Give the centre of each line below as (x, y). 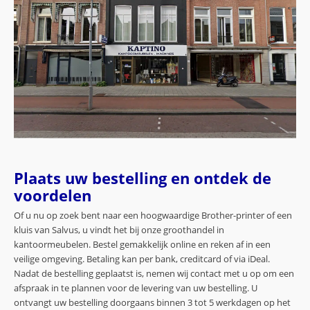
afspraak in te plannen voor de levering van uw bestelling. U (136, 288)
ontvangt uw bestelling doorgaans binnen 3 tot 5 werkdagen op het (152, 302)
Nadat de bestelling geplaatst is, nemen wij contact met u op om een (154, 273)
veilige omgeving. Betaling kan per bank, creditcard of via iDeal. (142, 258)
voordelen (53, 195)
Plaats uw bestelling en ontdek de (143, 178)
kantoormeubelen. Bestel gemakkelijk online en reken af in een (142, 244)
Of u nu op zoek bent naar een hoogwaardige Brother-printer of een (153, 215)
